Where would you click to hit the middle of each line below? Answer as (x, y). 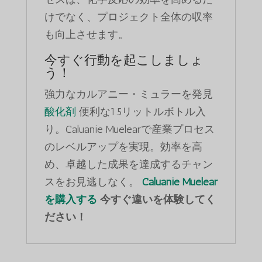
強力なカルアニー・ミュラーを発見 (128, 94)
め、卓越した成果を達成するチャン (128, 165)
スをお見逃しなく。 (93, 182)
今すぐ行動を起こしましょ (124, 60)
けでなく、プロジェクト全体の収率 (128, 17)
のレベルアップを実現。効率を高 (123, 147)
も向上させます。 (86, 35)
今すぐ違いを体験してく (156, 200)
